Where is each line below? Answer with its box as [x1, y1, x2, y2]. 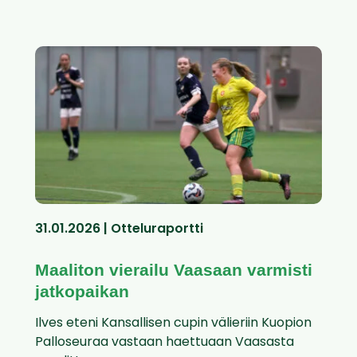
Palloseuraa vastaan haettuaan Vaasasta [35, 336, 294, 350]
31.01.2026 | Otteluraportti [35, 223, 203, 237]
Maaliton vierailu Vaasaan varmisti [35, 261, 312, 280]
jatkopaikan [35, 282, 129, 301]
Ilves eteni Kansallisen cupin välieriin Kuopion [35, 317, 312, 331]
